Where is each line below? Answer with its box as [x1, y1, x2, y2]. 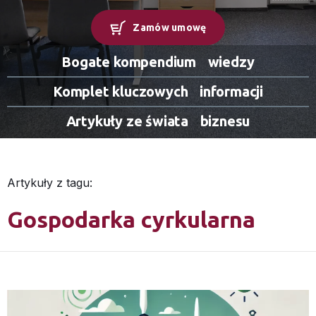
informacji [188, 83, 263, 99]
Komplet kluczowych [52, 83, 188, 99]
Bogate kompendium [61, 54, 197, 70]
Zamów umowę [133, 21, 207, 33]
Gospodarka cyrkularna [7, 207, 255, 232]
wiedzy [196, 54, 255, 70]
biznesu [188, 113, 250, 129]
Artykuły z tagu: [7, 176, 92, 190]
